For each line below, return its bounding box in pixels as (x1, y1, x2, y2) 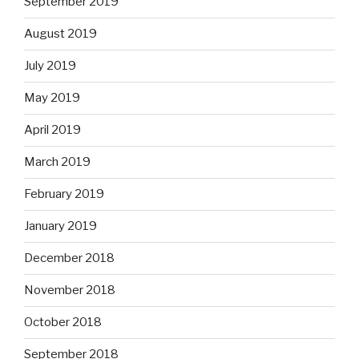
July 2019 (24, 58, 76, 74)
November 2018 (24, 283, 115, 298)
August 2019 (24, 26, 97, 42)
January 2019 (24, 219, 97, 234)
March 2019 (24, 155, 91, 170)
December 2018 (24, 251, 115, 266)
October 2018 (24, 315, 102, 330)
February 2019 (24, 187, 104, 202)
